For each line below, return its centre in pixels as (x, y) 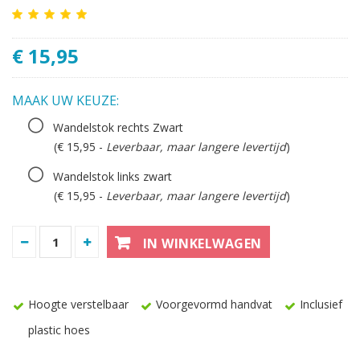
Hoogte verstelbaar (78, 304)
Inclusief (321, 304)
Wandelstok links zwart (113, 176)
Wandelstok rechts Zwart (119, 127)
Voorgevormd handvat (214, 304)
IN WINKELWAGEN (202, 243)
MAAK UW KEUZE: (65, 100)
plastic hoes (59, 329)
